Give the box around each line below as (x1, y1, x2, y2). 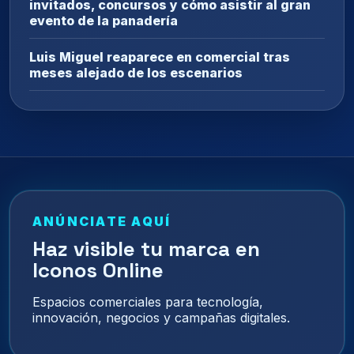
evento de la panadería (29, 13, 178, 29)
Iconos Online (32, 257, 164, 284)
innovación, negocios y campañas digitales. (32, 310, 290, 326)
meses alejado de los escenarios (29, 65, 243, 81)
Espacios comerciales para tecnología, (32, 294, 263, 311)
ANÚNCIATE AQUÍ (32, 213, 171, 230)
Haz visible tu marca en (32, 235, 260, 263)
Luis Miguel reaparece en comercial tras (29, 49, 290, 66)
